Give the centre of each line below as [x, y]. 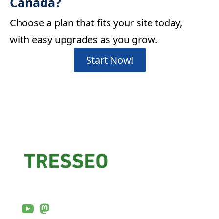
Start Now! [109, 60]
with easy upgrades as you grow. [84, 39]
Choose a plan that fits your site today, [96, 22]
